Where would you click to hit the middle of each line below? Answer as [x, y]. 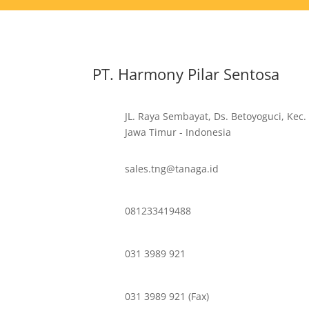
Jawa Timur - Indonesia [178, 132]
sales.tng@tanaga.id [172, 168]
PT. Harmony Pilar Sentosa [186, 73]
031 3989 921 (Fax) [167, 296]
